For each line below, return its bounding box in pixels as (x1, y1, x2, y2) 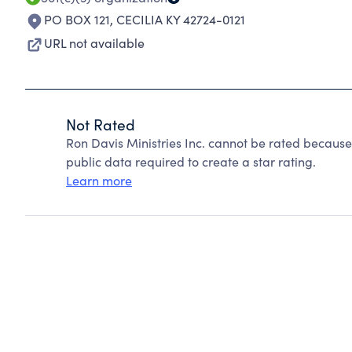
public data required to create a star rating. (66, 153, 316, 170)
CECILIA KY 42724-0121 (116, 11, 245, 27)
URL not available (44, 35, 145, 51)
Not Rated (66, 114, 135, 134)
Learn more (66, 172, 132, 189)
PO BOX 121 (44, 11, 110, 27)
